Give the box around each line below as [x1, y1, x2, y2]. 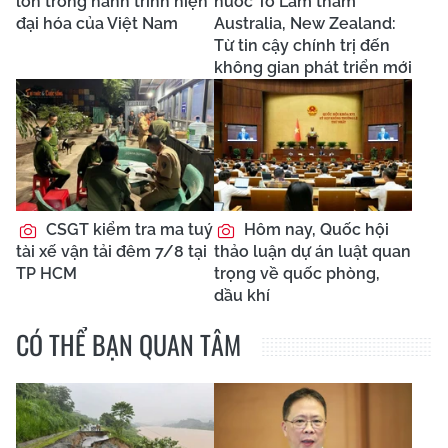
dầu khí [214, 286, 270, 306]
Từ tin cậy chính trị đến [214, 36, 390, 56]
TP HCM [16, 264, 77, 284]
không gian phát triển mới [214, 58, 412, 78]
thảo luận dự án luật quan [214, 242, 411, 262]
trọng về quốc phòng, [214, 264, 380, 284]
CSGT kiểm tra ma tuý [42, 220, 213, 240]
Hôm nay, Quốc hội [240, 220, 389, 240]
